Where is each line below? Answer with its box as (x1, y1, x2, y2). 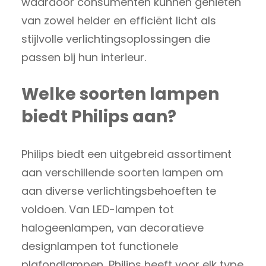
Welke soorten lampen (21, 82, 219, 106)
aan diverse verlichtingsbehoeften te (21, 183, 216, 198)
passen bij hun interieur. (21, 49, 146, 65)
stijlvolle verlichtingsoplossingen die (21, 31, 210, 46)
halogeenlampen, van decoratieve (21, 220, 204, 235)
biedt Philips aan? (21, 104, 176, 128)
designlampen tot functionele (21, 238, 178, 254)
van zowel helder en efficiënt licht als (21, 12, 216, 28)
